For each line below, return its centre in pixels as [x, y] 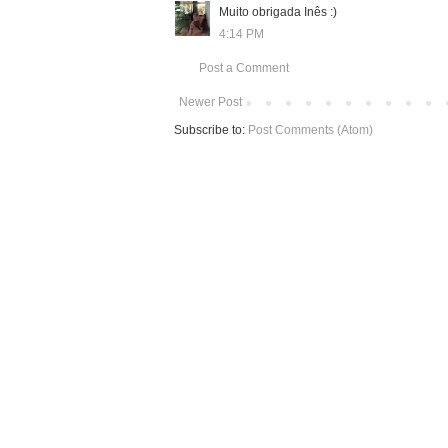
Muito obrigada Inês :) [278, 11]
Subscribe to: [211, 129]
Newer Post [210, 101]
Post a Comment [244, 67]
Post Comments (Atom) [310, 129]
